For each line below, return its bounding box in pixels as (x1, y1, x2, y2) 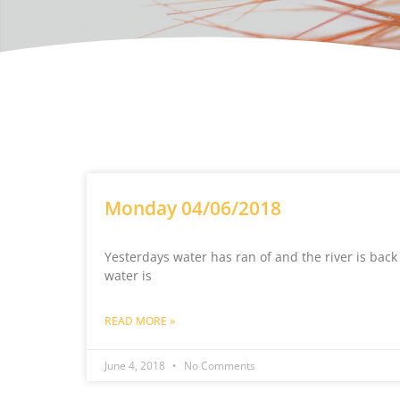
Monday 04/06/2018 (104, 196, 282, 221)
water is (104, 267, 153, 285)
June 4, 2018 (104, 358, 169, 374)
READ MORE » (104, 313, 176, 329)
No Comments (181, 358, 256, 374)
